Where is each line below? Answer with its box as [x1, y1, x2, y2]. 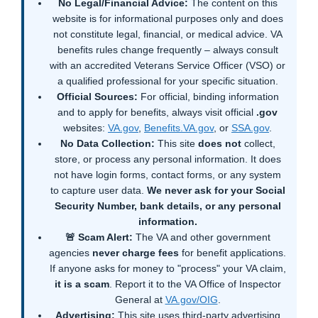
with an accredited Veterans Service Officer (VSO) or [50, 60, 285, 72]
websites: [63, 122, 108, 134]
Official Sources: [56, 91, 138, 103]
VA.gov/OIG [165, 294, 218, 306]
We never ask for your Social [146, 185, 285, 197]
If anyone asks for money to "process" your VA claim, [49, 263, 286, 275]
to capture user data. [50, 185, 147, 197]
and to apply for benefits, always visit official [57, 106, 256, 119]
